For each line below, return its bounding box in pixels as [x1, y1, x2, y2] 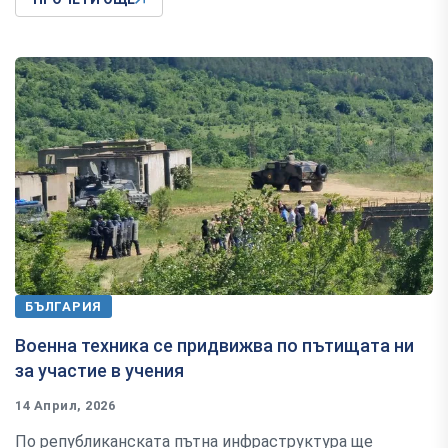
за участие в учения [15, 359, 184, 381]
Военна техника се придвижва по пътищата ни [15, 334, 414, 356]
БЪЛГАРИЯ [25, 298, 103, 314]
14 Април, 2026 [15, 397, 116, 413]
